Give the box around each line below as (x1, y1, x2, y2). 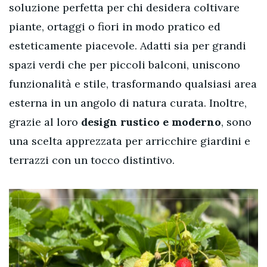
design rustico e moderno (81, 115, 221, 129)
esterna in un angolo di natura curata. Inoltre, (9, 96, 247, 110)
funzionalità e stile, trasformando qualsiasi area (9, 77, 257, 91)
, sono (221, 115, 252, 129)
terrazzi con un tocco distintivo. (9, 153, 175, 167)
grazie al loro (9, 115, 81, 129)
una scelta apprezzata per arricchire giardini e (9, 134, 250, 148)
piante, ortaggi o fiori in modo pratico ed (9, 20, 221, 33)
